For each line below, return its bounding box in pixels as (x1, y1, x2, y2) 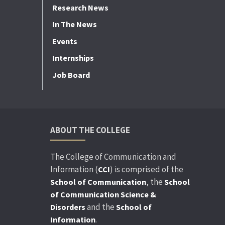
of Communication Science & (50, 189, 156, 199)
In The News (52, 19, 97, 30)
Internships (52, 53, 94, 63)
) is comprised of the (109, 163, 183, 175)
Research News (52, 2, 108, 13)
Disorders (50, 201, 85, 212)
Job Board (52, 69, 90, 80)
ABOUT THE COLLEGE (50, 124, 130, 136)
